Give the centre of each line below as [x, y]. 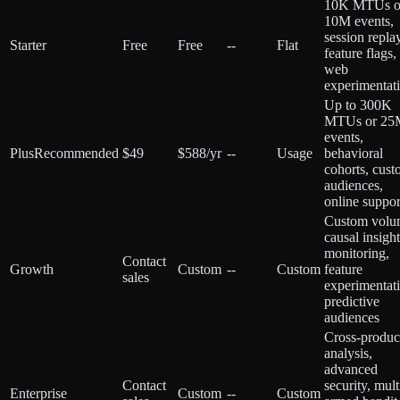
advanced [351, 369]
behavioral [354, 153]
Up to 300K [358, 104]
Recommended [76, 153]
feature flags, [360, 53]
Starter [28, 45]
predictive [352, 301]
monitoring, [357, 253]
